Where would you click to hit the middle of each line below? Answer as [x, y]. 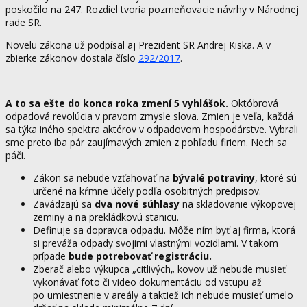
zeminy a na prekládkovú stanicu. [106, 217]
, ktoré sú [276, 177]
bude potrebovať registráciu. [140, 256]
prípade [51, 256]
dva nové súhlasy [137, 204]
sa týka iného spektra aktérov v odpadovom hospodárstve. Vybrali [152, 129]
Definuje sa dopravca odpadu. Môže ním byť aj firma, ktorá [164, 230]
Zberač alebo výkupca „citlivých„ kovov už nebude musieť [159, 269]
